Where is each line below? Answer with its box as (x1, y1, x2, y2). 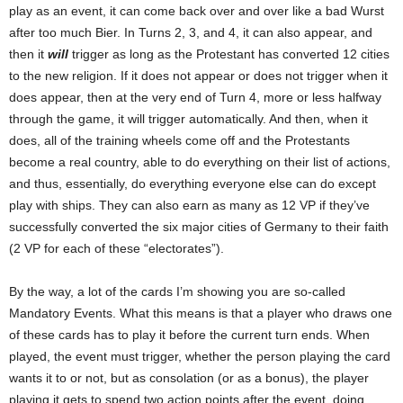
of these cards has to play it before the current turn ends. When (9, 327, 370, 343)
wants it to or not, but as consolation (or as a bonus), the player (9, 371, 369, 386)
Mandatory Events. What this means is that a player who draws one (9, 306, 392, 321)
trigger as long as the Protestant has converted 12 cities (68, 47, 390, 62)
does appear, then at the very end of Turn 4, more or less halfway (9, 90, 381, 105)
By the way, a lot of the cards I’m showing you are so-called (9, 284, 345, 300)
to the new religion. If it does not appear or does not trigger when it (9, 68, 388, 84)
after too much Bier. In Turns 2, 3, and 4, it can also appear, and (9, 25, 372, 40)
